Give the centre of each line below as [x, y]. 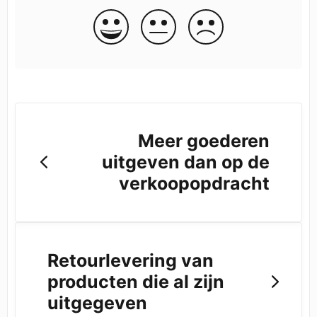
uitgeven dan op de [185, 162]
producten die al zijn [136, 281]
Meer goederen [203, 141]
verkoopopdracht [194, 184]
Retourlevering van [131, 260]
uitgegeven [97, 302]
